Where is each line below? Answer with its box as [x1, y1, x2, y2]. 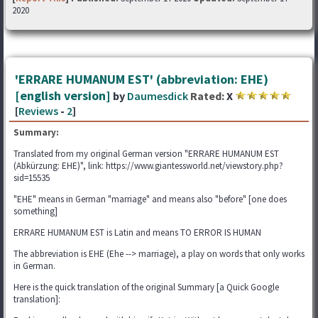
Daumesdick [127, 88, 188, 103]
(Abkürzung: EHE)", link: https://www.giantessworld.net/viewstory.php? [13, 159, 283, 172]
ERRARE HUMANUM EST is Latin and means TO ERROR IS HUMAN [13, 226, 261, 238]
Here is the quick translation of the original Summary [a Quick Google [13, 280, 279, 293]
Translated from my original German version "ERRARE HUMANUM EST [13, 147, 279, 160]
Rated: [190, 88, 224, 103]
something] [13, 204, 57, 217]
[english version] [15, 87, 111, 104]
